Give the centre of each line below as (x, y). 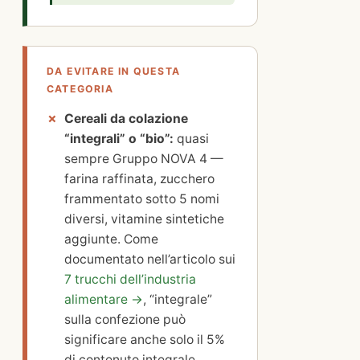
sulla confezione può (125, 320)
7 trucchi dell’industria (130, 280)
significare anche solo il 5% (145, 340)
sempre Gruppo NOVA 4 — (144, 159)
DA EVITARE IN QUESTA (113, 72)
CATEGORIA (80, 89)
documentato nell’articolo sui (150, 260)
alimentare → (104, 300)
